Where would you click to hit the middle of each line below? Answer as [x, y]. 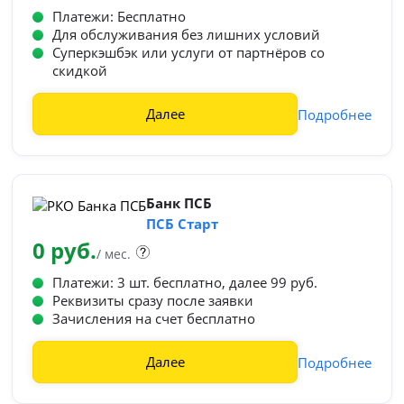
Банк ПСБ [179, 203]
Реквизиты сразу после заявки [153, 300]
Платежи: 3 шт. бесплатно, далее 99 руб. [185, 282]
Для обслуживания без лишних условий [187, 34]
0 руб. [65, 250]
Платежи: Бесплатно [119, 16]
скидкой [80, 70]
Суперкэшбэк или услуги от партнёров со [189, 52]
